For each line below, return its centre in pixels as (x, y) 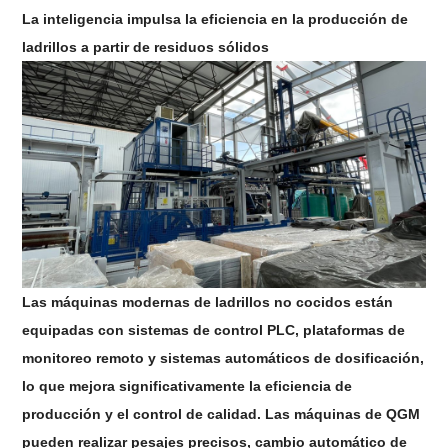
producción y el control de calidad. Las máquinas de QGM (221, 414)
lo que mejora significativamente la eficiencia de (187, 386)
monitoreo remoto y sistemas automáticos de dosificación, (223, 358)
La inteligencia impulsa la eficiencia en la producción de (215, 19)
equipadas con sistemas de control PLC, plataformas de (214, 330)
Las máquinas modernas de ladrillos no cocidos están (208, 302)
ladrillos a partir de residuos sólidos (146, 47)
